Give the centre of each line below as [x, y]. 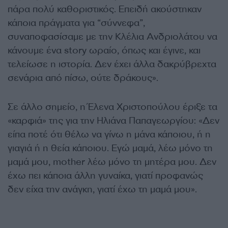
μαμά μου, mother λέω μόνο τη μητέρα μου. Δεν [112, 162]
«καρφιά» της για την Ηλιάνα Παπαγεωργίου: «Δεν [113, 121]
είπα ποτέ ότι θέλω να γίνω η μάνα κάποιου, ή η [109, 134]
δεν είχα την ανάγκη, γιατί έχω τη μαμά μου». [102, 189]
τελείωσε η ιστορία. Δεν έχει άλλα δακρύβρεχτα [112, 64]
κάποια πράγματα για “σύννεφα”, [76, 23]
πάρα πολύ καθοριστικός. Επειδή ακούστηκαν [105, 9]
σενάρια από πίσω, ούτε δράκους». [83, 78]
